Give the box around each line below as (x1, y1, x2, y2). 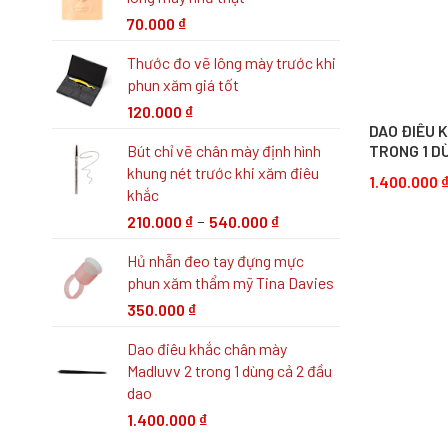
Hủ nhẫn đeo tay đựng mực (127, 250, 304, 270)
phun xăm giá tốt (127, 74, 239, 94)
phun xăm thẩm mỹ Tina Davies (127, 272, 334, 292)
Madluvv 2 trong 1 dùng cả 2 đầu (127, 360, 332, 380)
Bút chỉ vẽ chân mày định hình (127, 140, 321, 160)
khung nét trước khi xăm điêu (127, 162, 319, 182)
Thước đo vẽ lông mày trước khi (127, 52, 336, 72)
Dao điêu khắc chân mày (127, 338, 287, 358)
